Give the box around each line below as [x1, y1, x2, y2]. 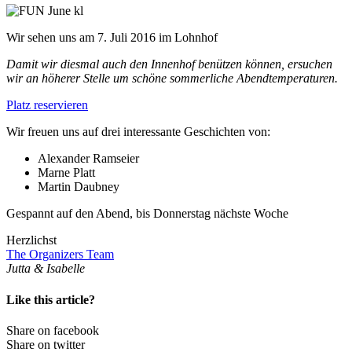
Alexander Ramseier [38, 152, 139, 166]
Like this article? [6, 292, 95, 306]
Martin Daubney [38, 180, 119, 194]
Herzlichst [6, 233, 57, 247]
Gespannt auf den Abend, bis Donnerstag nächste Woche [6, 207, 288, 221]
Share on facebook [6, 324, 99, 338]
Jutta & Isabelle [6, 262, 85, 276]
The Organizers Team [6, 247, 114, 262]
